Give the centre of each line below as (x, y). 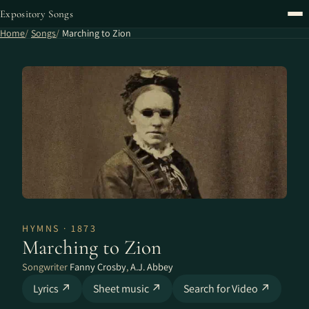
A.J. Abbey (152, 267)
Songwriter (46, 267)
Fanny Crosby (98, 267)
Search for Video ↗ (227, 289)
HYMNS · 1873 (59, 228)
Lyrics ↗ (52, 289)
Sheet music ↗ (127, 289)
